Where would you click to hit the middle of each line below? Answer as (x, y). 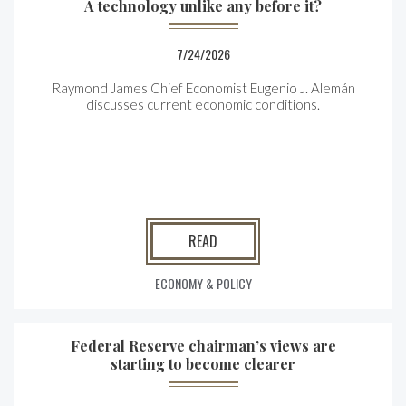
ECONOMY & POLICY (203, 283)
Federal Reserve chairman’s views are (203, 346)
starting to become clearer (203, 364)
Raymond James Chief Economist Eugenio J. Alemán (203, 88)
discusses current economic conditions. (203, 104)
